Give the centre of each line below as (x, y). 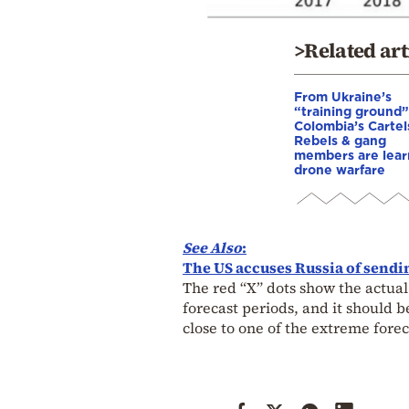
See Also (212, 247)
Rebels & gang (340, 140)
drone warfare (340, 169)
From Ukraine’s (343, 96)
